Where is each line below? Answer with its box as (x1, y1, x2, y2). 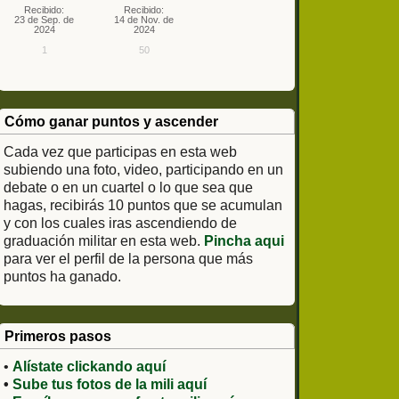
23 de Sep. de (14, 14, 75, 25)
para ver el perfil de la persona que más (3, 251, 253, 266)
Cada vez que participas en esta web (3, 144, 237, 159)
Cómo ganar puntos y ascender (4, 114, 218, 129)
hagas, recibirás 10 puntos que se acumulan (3, 198, 282, 213)
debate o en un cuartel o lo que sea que (3, 180, 253, 195)
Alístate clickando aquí (12, 359, 166, 374)
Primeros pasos (4, 329, 111, 344)
